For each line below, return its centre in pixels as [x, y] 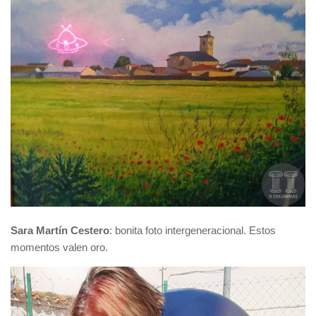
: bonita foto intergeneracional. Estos [193, 231]
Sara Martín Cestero [60, 231]
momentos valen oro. [59, 248]
